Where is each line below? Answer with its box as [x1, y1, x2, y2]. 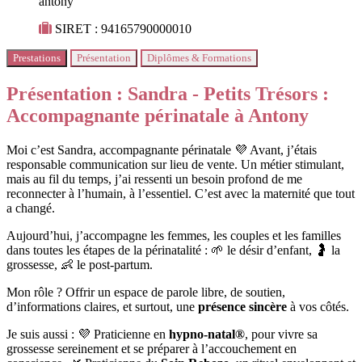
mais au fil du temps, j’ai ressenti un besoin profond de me [6, 171, 302, 186]
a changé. [6, 200, 55, 215]
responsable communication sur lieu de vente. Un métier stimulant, [6, 157, 344, 171]
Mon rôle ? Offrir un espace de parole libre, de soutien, [6, 284, 285, 299]
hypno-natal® [169, 326, 245, 341]
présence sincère [198, 299, 287, 314]
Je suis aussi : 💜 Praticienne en [6, 326, 169, 341]
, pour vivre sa [245, 326, 318, 341]
